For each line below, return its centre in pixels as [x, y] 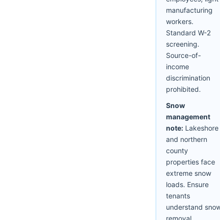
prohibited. [183, 89]
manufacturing [189, 10]
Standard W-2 [188, 32]
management [188, 116]
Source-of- [183, 55]
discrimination [188, 78]
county [177, 150]
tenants [178, 195]
